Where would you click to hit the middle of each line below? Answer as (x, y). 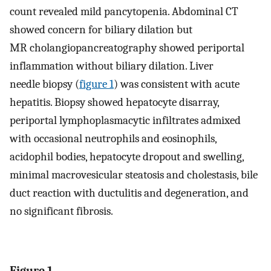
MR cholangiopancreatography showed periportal (127, 48)
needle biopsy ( (44, 84)
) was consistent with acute (177, 84)
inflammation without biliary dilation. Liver (112, 66)
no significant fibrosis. (61, 211)
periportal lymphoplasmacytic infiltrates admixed (125, 121)
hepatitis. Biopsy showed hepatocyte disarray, (114, 103)
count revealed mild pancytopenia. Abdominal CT (124, 12)
